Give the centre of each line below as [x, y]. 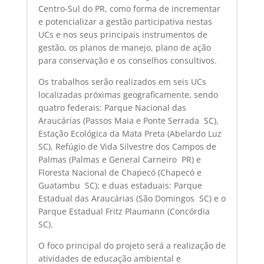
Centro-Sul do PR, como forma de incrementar [129, 9]
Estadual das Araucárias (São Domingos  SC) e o [132, 198]
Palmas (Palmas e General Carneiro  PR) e [119, 159]
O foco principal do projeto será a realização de [132, 245]
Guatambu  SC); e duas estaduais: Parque [120, 185]
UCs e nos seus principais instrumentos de [123, 34]
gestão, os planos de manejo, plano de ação [124, 47]
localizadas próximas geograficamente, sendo [128, 95]
